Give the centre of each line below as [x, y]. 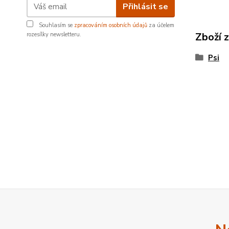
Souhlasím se [56, 25]
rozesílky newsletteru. [54, 35]
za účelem [161, 25]
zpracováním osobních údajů [111, 25]
